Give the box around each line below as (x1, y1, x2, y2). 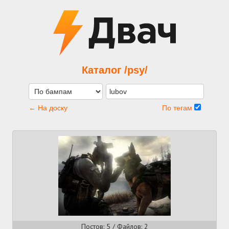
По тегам (162, 103, 194, 112)
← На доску (28, 103, 67, 112)
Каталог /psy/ (81, 64, 148, 76)
